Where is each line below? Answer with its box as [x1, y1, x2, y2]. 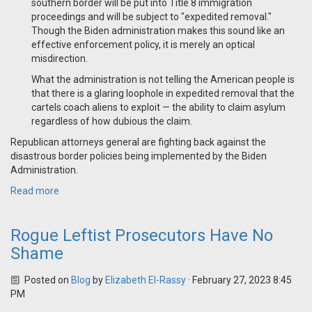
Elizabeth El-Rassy [104, 274, 186, 286]
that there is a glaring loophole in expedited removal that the [31, 88, 295, 100]
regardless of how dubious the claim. [31, 116, 194, 127]
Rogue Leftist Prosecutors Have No [10, 226, 273, 246]
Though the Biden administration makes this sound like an [31, 25, 285, 37]
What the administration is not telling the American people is [31, 74, 295, 86]
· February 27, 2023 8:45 [185, 274, 292, 286]
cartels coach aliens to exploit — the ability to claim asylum [31, 102, 286, 114]
